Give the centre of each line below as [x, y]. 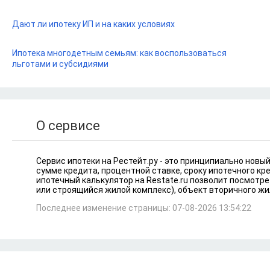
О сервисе [68, 126]
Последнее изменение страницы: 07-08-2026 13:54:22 [144, 208]
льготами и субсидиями [60, 64]
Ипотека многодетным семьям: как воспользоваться [119, 53]
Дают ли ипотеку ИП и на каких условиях [93, 24]
